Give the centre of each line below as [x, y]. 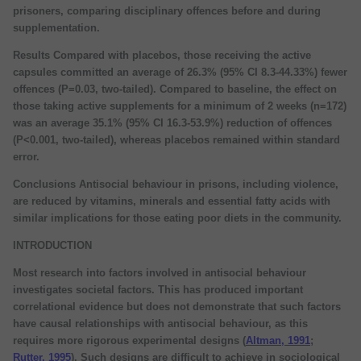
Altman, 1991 [278, 340]
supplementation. [56, 27]
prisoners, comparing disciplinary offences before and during [167, 10]
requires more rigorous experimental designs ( [129, 340]
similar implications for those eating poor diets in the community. [177, 218]
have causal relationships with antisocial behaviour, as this [160, 323]
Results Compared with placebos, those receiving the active [162, 55]
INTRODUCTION [52, 245]
